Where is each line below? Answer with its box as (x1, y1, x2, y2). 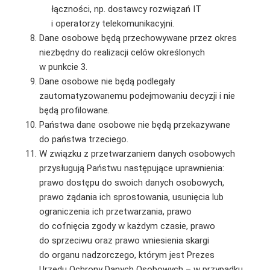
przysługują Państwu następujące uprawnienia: (39, 162, 224, 174)
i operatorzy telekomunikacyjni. (51, 17, 174, 29)
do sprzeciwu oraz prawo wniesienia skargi (39, 234, 209, 246)
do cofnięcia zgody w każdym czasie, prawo (39, 220, 215, 231)
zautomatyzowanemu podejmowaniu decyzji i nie (39, 90, 235, 101)
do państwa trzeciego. (39, 133, 128, 145)
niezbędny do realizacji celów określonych (39, 46, 205, 58)
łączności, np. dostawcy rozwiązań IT (51, 3, 201, 14)
